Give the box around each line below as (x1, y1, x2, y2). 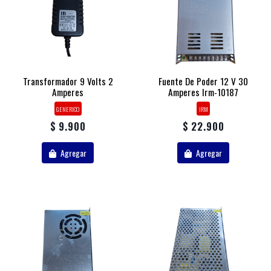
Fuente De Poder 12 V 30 (158, 74, 248, 88)
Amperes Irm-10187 (168, 85, 238, 99)
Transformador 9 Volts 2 (22, 74, 113, 88)
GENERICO (56, 103, 79, 114)
